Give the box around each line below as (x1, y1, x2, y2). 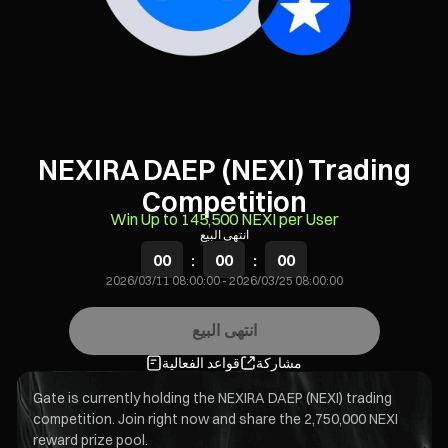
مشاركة (256, 354, 302, 372)
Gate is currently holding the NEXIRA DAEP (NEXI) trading (33, 389, 392, 407)
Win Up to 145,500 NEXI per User (109, 209, 339, 229)
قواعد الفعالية (162, 354, 240, 372)
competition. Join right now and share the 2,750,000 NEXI (33, 410, 398, 428)
